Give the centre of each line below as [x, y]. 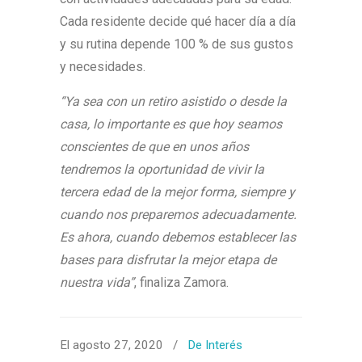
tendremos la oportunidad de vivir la [162, 169]
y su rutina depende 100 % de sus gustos [177, 44]
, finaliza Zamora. [181, 282]
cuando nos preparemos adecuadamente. [178, 215]
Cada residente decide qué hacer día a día [178, 21]
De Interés [215, 345]
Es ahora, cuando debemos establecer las [178, 237]
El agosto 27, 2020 [113, 345]
